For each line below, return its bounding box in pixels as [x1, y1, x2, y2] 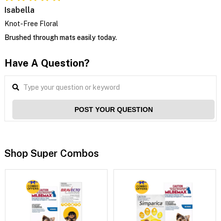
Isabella [4, 5, 35, 15]
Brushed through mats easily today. [4, 33, 117, 41]
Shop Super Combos [4, 147, 99, 159]
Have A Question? [4, 57, 89, 69]
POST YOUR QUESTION [74, 105, 153, 113]
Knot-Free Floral [4, 19, 58, 28]
